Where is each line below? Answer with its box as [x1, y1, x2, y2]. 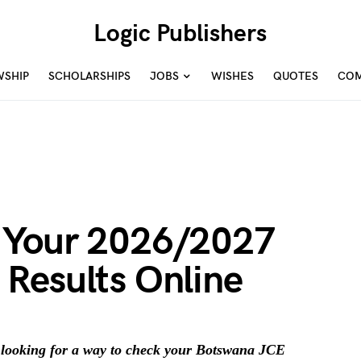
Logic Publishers [93, 19, 268, 48]
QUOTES [273, 69, 318, 83]
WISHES [211, 69, 254, 83]
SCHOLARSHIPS [48, 69, 131, 83]
